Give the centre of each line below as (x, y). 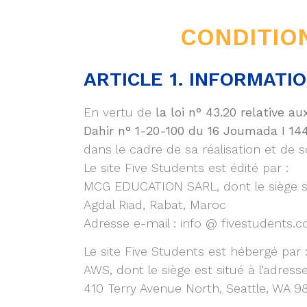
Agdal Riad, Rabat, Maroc (155, 205)
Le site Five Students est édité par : (186, 168)
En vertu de (120, 112)
